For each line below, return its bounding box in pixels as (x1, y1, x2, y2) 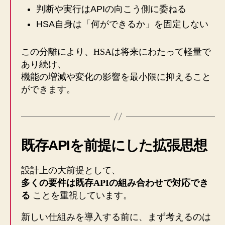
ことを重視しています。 (30, 190, 132, 201)
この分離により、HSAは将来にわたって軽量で (21, 47, 211, 57)
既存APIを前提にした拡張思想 (21, 138, 207, 154)
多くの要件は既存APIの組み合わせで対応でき (21, 178, 208, 188)
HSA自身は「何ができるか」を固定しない (36, 19, 208, 30)
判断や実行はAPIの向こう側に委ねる (36, 4, 186, 15)
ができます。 (21, 84, 75, 95)
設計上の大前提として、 (21, 165, 121, 176)
